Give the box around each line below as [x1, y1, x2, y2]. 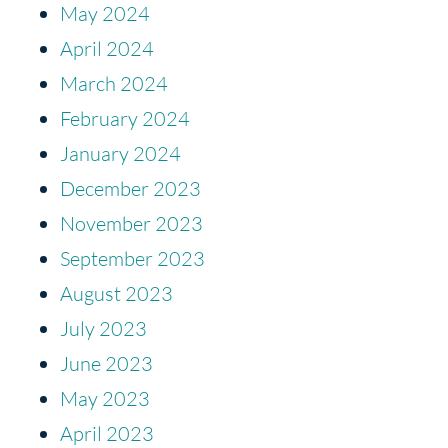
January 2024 [60, 140, 181, 166]
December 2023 [60, 175, 201, 201]
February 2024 [60, 105, 190, 131]
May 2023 [60, 385, 150, 411]
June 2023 [60, 350, 153, 376]
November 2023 [60, 210, 203, 236]
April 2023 [60, 420, 154, 446]
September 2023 [60, 245, 205, 271]
